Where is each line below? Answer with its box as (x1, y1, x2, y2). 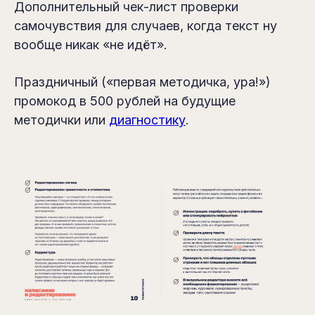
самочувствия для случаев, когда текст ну (14, 18, 277, 33)
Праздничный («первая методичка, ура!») (14, 75, 271, 89)
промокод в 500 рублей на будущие (14, 94, 236, 108)
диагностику (109, 112, 186, 127)
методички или (14, 112, 109, 127)
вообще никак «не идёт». (14, 37, 167, 52)
